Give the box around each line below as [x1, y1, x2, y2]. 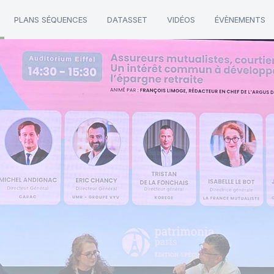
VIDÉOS [167, 15, 195, 24]
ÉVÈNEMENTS [215, 15, 265, 24]
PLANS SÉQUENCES [14, 15, 87, 24]
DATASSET [107, 15, 147, 24]
